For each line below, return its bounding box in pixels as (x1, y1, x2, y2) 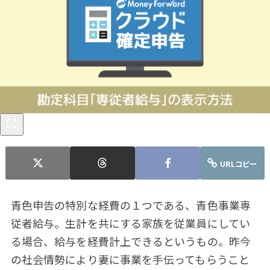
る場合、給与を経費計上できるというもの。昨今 (10, 233, 251, 249)
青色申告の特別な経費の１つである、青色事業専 (10, 196, 251, 213)
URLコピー (220, 159, 257, 170)
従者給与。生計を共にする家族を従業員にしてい (10, 215, 250, 231)
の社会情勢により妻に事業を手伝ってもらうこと (10, 251, 250, 267)
